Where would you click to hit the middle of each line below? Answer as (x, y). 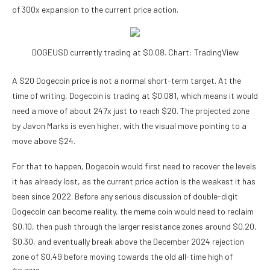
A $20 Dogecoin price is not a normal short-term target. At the (127, 81)
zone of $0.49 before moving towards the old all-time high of (122, 257)
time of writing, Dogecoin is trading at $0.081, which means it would (135, 96)
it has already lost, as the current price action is (99, 181)
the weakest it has (221, 181)
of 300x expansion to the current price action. (95, 10)
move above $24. (44, 141)
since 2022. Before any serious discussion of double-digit (134, 196)
